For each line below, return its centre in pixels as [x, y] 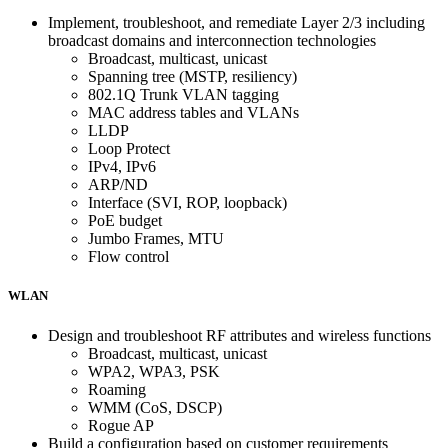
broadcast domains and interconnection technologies [212, 41]
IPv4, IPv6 [122, 167]
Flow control [128, 257]
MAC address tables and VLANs [193, 113]
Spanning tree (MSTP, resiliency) [192, 77]
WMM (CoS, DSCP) [155, 407]
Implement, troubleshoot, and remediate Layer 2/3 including [236, 23]
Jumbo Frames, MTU [156, 239]
